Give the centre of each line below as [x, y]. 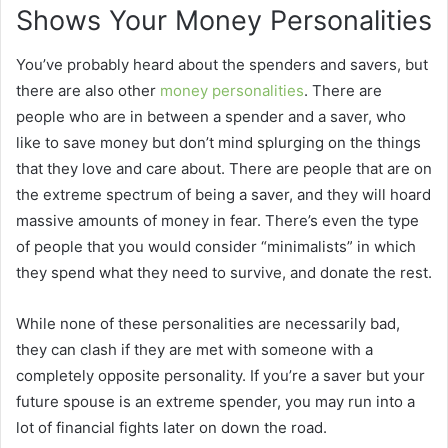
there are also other [88, 91]
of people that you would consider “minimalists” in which [216, 247]
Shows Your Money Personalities [224, 20]
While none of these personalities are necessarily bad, [208, 324]
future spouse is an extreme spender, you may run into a [215, 402]
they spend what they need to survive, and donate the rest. [224, 273]
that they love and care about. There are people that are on [224, 169]
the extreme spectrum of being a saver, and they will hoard [223, 195]
